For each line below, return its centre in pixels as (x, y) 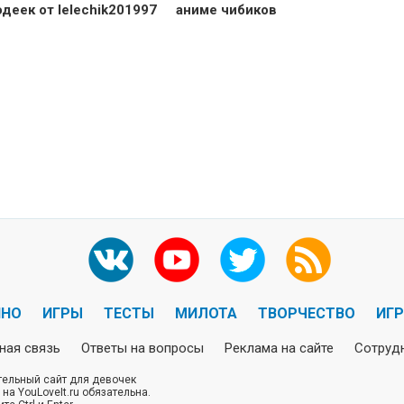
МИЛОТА (206, 314)
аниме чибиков (226, 10)
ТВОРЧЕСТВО (306, 314)
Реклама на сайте (279, 349)
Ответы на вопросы (142, 349)
